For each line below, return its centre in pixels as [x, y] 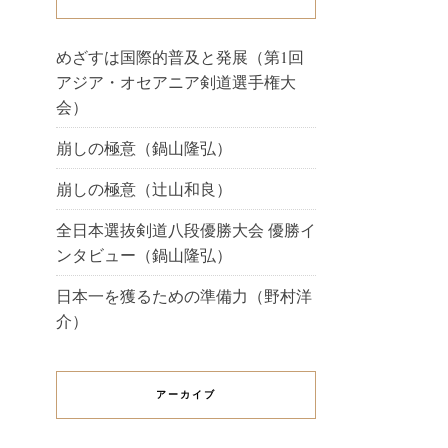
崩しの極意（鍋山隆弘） [144, 148]
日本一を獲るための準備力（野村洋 [184, 296]
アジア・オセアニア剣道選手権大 [176, 82]
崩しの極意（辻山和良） [144, 189]
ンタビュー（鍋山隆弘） [144, 255]
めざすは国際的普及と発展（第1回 [180, 57]
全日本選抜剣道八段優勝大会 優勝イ [186, 230]
